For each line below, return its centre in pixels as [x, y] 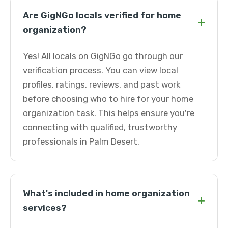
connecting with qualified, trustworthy [100, 127]
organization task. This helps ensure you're [109, 113]
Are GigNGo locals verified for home [102, 15]
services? [45, 208]
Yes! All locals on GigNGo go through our [103, 56]
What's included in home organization [106, 193]
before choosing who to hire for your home [108, 99]
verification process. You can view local [101, 70]
